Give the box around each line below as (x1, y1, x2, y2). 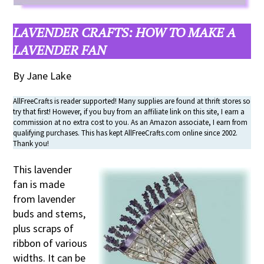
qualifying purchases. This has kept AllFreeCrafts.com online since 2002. (13, 127, 238, 138)
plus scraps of (13, 221, 74, 235)
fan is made (13, 177, 65, 191)
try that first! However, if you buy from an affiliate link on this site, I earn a (13, 106, 245, 117)
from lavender (13, 192, 76, 206)
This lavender (13, 162, 72, 176)
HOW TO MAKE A (136, 23, 236, 41)
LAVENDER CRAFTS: (13, 23, 136, 41)
